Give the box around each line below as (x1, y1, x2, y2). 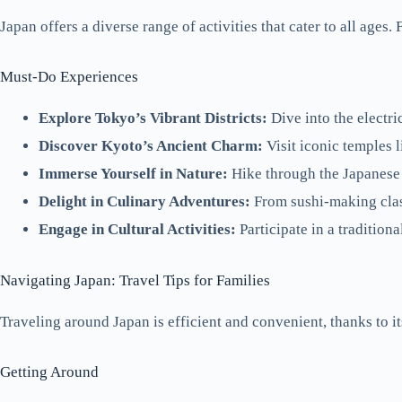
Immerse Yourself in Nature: (38, 165, 228, 183)
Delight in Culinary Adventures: (38, 193, 250, 211)
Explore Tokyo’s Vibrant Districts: (38, 109, 267, 127)
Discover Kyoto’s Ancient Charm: (38, 137, 263, 155)
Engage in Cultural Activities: (38, 221, 236, 239)
